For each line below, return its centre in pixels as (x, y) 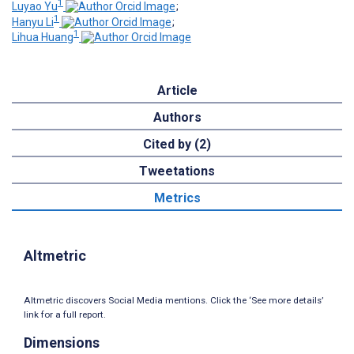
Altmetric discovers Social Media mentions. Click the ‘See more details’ (173, 301)
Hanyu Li (33, 22)
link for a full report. (65, 315)
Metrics (177, 198)
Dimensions (62, 343)
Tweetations (177, 171)
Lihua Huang (43, 38)
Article (177, 91)
